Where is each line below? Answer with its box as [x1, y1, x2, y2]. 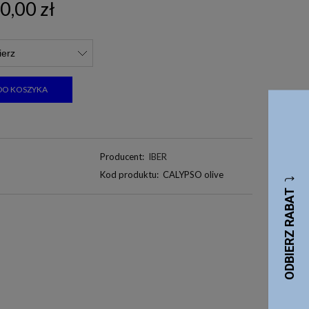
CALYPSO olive [163, 168, 224, 180]
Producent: [99, 150, 144, 162]
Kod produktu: [99, 168, 159, 180]
